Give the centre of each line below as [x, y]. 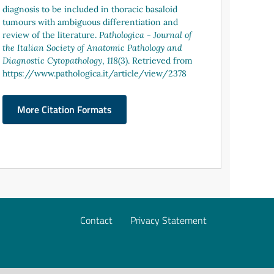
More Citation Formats [65, 109]
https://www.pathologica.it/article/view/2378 [95, 73]
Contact [96, 220]
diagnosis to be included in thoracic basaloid [90, 9]
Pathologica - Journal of [146, 35]
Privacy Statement [168, 220]
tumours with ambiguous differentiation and [91, 22]
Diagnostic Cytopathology [53, 60]
